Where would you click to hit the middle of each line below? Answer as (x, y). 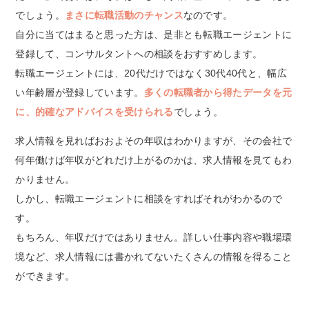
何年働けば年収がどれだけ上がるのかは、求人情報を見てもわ (154, 160)
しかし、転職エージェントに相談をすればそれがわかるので (149, 198)
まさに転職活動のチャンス (124, 15)
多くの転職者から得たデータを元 (218, 92)
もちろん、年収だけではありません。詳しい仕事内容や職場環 (154, 237)
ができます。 (45, 276)
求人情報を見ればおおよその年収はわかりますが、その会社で (154, 140)
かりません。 (45, 179)
